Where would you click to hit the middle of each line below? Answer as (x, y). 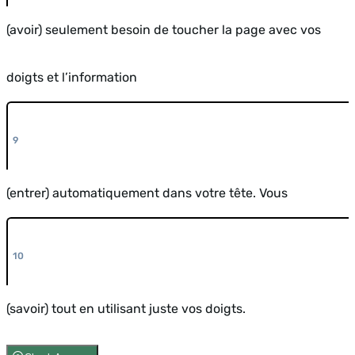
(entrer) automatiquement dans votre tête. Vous (147, 193)
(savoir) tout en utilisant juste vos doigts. (126, 308)
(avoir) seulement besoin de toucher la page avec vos (164, 29)
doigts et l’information (72, 77)
